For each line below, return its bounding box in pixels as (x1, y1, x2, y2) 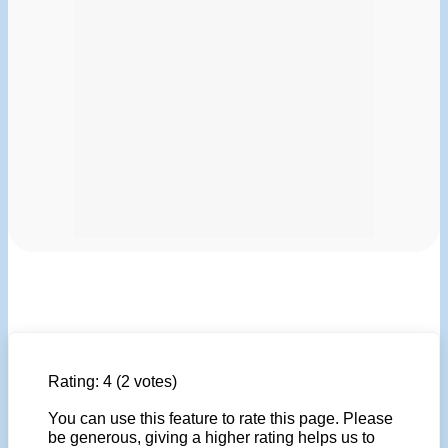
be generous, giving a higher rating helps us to (48, 427, 375, 446)
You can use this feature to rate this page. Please (48, 408, 393, 427)
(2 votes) (112, 371, 177, 390)
